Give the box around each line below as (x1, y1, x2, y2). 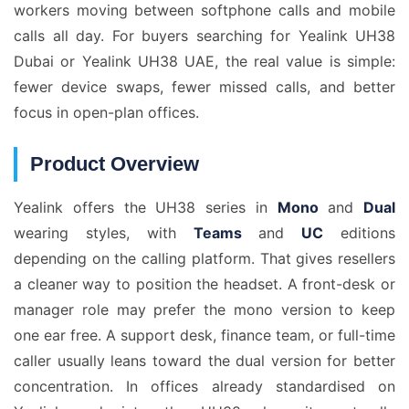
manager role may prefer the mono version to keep (14, 300, 395, 319)
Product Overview (30, 152, 199, 175)
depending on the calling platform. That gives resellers (14, 249, 395, 267)
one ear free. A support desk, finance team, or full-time (14, 326, 395, 344)
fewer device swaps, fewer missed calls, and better (14, 78, 395, 96)
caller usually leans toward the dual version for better (14, 351, 395, 370)
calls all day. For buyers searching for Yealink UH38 (14, 26, 395, 45)
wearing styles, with (14, 224, 194, 242)
